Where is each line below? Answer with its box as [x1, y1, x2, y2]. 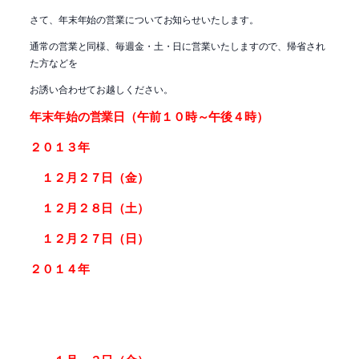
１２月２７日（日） [30, 232, 149, 245]
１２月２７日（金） [30, 171, 149, 184]
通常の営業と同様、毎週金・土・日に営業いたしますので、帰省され [30, 38, 325, 52]
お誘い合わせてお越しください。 [30, 81, 173, 95]
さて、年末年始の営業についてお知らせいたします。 [30, 11, 259, 26]
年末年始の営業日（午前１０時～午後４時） [30, 110, 268, 123]
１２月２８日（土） [30, 201, 149, 215]
